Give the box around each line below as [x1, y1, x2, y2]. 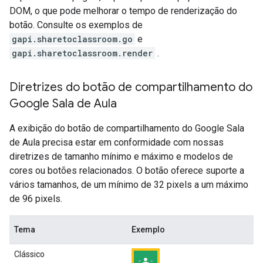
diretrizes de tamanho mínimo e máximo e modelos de [9, 151, 233, 163]
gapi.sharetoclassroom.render [12, 48, 153, 59]
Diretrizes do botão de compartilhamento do [9, 80, 252, 95]
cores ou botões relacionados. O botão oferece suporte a [9, 165, 244, 177]
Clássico [14, 249, 45, 259]
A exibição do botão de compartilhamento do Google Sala [9, 123, 244, 134]
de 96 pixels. [9, 193, 62, 205]
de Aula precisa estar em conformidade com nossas [9, 137, 224, 149]
